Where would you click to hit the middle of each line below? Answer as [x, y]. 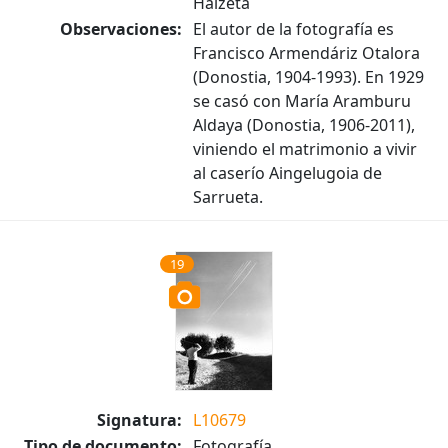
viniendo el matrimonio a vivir [305, 149]
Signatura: [139, 420]
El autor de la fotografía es [293, 29]
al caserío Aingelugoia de [287, 173]
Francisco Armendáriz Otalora [306, 53]
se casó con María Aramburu [302, 101]
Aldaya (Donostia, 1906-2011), [304, 125]
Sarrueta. [228, 197]
